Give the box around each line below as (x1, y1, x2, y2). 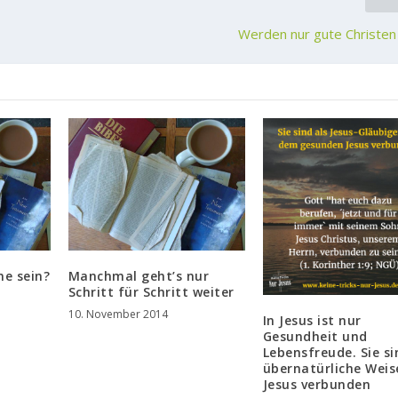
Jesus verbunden (262, 375, 371, 393)
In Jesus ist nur (262, 311, 362, 329)
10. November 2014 (68, 306, 168, 322)
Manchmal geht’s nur (68, 267, 210, 285)
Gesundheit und (262, 327, 368, 345)
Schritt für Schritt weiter (68, 283, 235, 301)
